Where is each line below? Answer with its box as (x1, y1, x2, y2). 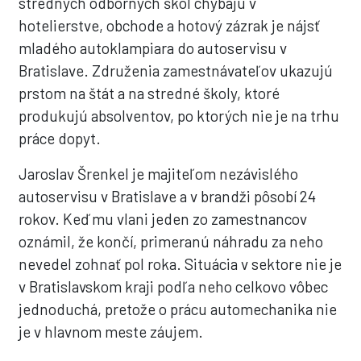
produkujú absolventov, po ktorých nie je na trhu (19, 106, 340, 125)
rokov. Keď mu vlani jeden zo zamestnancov (19, 210, 308, 228)
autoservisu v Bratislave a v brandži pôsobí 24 (19, 187, 317, 205)
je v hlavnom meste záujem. (19, 322, 204, 341)
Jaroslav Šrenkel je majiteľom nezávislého (19, 164, 299, 183)
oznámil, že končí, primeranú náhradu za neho (19, 232, 324, 251)
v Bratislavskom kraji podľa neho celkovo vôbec (19, 277, 329, 296)
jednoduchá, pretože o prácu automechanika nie (19, 300, 338, 318)
